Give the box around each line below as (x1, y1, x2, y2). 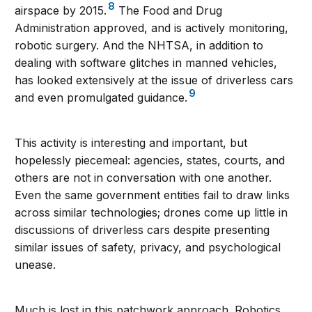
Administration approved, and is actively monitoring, (15, 21, 289, 36)
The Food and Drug (115, 3, 223, 18)
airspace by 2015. (15, 3, 107, 18)
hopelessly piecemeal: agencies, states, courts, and (15, 153, 286, 168)
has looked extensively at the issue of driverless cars (15, 73, 294, 88)
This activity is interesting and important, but (15, 136, 248, 150)
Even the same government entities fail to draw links (15, 188, 290, 203)
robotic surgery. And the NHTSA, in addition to (15, 38, 264, 53)
